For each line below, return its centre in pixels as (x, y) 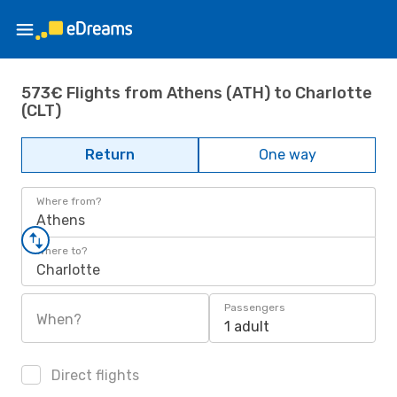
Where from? (69, 201)
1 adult (247, 327)
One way (287, 155)
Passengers (255, 307)
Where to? (62, 251)
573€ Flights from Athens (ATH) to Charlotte (197, 93)
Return (110, 155)
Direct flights (93, 375)
